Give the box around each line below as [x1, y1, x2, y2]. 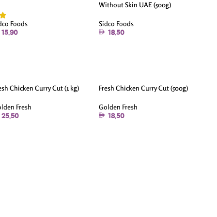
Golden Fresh [99, 102, 138, 111]
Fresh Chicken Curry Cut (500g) [99, 83, 188, 92]
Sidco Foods [99, 19, 134, 28]
